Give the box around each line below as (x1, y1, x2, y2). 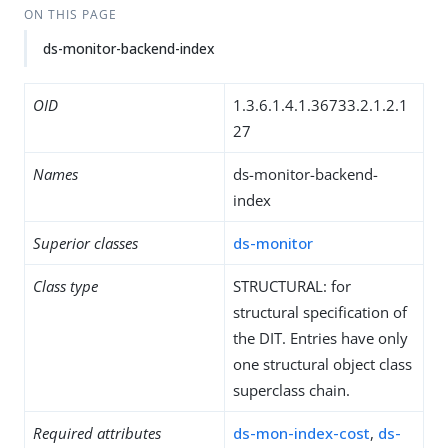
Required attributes (33, 423, 161, 443)
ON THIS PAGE (23, 6, 117, 23)
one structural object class (233, 354, 412, 374)
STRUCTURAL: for (233, 276, 351, 296)
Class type (33, 276, 98, 296)
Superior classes (33, 233, 138, 253)
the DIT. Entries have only (233, 328, 408, 348)
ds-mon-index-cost (233, 423, 370, 443)
